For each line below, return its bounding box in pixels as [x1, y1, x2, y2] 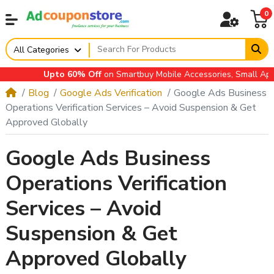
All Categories [13, 44, 69, 56]
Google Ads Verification [60, 86, 163, 100]
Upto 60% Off [28, 68, 87, 81]
